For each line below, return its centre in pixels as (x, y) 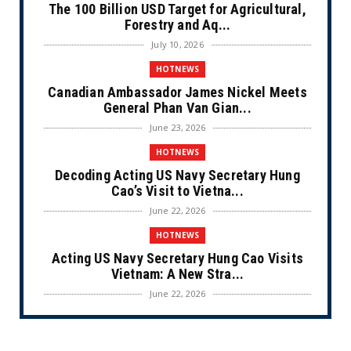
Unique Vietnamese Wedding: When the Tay (177, 341)
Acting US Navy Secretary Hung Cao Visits (177, 258)
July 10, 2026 (177, 44)
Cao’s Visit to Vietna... (177, 190)
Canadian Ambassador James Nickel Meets (177, 92)
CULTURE (177, 318)
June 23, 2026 (177, 127)
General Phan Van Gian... (177, 107)
